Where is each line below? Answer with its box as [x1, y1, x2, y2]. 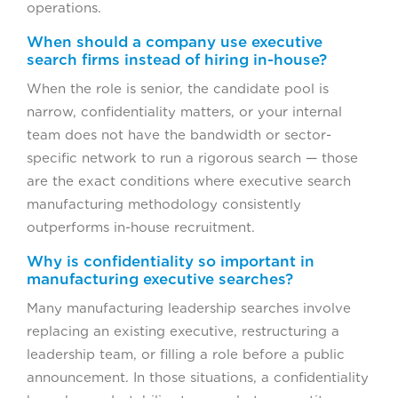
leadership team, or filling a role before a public [27, 346, 345, 363]
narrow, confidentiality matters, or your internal [27, 104, 342, 121]
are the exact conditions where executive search [27, 173, 351, 190]
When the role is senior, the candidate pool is [27, 81, 329, 98]
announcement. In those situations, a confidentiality [27, 370, 369, 386]
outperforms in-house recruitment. [27, 219, 255, 236]
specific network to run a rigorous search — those [27, 150, 358, 167]
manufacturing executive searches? [27, 270, 293, 289]
